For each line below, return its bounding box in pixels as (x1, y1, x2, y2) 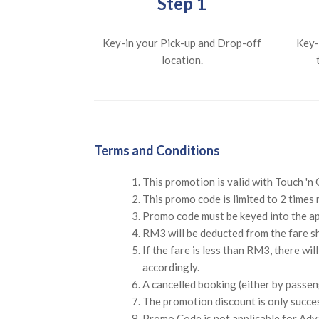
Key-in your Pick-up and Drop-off (103, 36, 262, 49)
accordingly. (142, 260, 199, 273)
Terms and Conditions (94, 142, 220, 158)
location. (161, 53, 203, 66)
